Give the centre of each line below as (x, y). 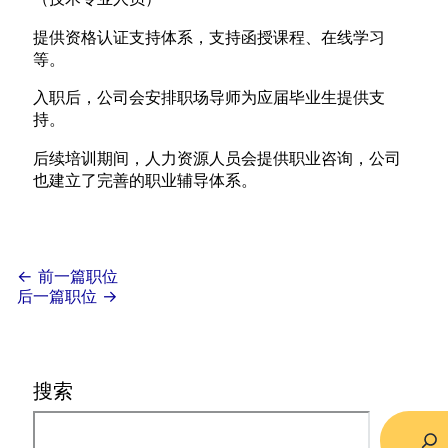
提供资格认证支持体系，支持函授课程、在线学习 (209, 36)
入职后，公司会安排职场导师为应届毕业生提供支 (209, 97)
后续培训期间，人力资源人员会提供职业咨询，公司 (217, 157)
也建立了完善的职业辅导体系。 (145, 179)
